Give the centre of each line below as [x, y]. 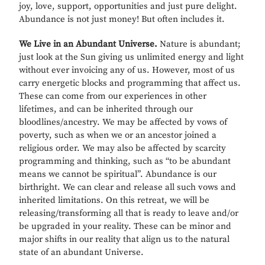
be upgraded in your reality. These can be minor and [125, 227]
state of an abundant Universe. [82, 253]
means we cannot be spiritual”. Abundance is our [118, 174]
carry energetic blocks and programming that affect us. [130, 83]
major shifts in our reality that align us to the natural [125, 240]
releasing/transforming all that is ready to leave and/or [129, 214]
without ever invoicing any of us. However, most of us [127, 70]
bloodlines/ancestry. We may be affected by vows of [123, 122]
